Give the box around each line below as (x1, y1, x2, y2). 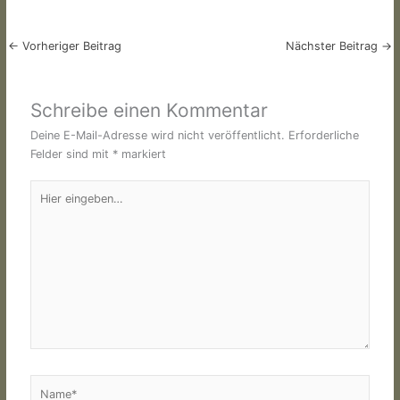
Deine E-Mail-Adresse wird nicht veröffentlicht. (30, 128, 286, 142)
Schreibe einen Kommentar (30, 98, 269, 121)
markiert (118, 146, 167, 161)
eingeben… (29, 200, 87, 214)
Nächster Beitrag (286, 38, 382, 53)
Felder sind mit (30, 146, 113, 161)
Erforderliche (288, 128, 360, 142)
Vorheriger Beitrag (18, 38, 121, 53)
